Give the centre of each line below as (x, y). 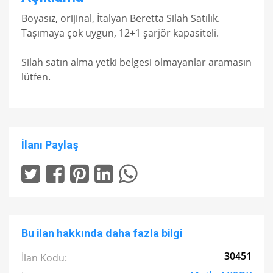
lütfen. (36, 77)
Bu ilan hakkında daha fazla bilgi (102, 233)
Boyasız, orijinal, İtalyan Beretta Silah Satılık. (121, 18)
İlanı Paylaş (50, 145)
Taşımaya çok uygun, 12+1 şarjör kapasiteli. (120, 33)
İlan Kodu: (44, 258)
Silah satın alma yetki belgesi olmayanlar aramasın (136, 62)
